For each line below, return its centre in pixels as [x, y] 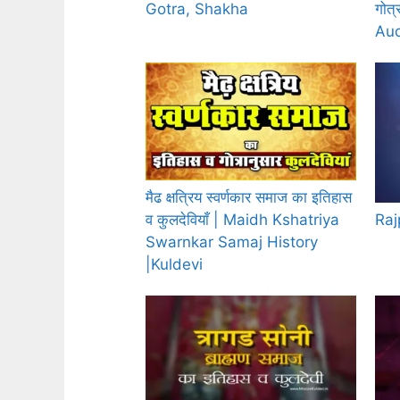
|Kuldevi [174, 265]
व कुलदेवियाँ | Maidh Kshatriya [242, 220]
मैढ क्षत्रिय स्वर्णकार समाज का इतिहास [249, 198]
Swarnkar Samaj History [232, 242]
